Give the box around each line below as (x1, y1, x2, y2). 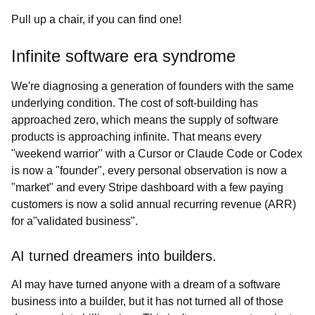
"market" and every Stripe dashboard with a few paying (11, 181, 283, 193)
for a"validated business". (11, 215, 138, 227)
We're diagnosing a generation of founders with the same (11, 80, 294, 92)
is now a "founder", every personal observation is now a (11, 165, 287, 176)
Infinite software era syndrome (11, 46, 236, 65)
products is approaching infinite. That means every (11, 131, 262, 143)
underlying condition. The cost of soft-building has (11, 97, 258, 109)
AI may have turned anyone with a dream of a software (11, 278, 281, 290)
